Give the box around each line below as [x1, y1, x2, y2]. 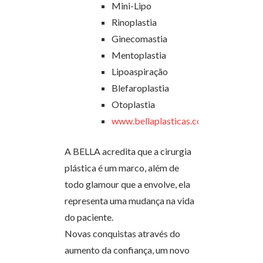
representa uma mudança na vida [65, 194, 194, 206]
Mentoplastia [112, 49, 166, 60]
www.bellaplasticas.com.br [112, 114, 221, 126]
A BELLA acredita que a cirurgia [65, 145, 191, 157]
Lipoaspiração [112, 65, 168, 77]
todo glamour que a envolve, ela [65, 178, 190, 190]
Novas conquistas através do [65, 227, 180, 239]
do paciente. [65, 211, 113, 222]
